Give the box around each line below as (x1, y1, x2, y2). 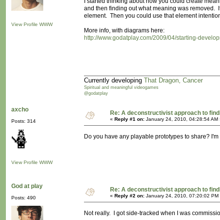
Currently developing (84, 77, 144, 84)
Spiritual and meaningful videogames (84, 85, 159, 90)
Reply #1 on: (114, 116, 144, 122)
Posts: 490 (11, 195, 36, 201)
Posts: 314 (11, 118, 36, 124)
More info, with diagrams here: (84, 27, 165, 34)
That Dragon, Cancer (144, 77, 203, 84)
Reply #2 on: (114, 193, 144, 199)
